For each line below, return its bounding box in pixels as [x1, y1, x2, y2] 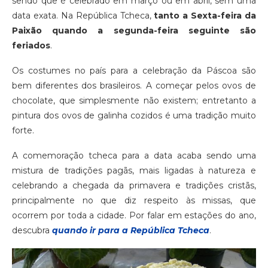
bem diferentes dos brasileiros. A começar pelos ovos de [12, 80, 256, 91]
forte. [12, 124, 34, 136]
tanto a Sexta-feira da [154, 10, 256, 21]
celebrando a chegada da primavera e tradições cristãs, [12, 179, 256, 191]
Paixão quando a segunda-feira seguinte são [12, 25, 256, 36]
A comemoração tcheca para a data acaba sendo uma [12, 150, 256, 161]
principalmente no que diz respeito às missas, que [12, 194, 256, 206]
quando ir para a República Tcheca [52, 224, 209, 236]
